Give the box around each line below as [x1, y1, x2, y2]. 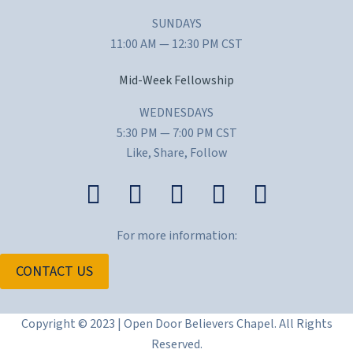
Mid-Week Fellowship [119, 72, 234, 90]
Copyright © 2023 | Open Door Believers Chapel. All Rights [20, 315, 333, 333]
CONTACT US [16, 262, 93, 282]
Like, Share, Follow [125, 144, 228, 162]
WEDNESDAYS [139, 104, 214, 122]
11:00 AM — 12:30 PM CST [110, 35, 243, 54]
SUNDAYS [151, 15, 202, 33]
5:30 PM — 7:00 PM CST [116, 124, 237, 143]
